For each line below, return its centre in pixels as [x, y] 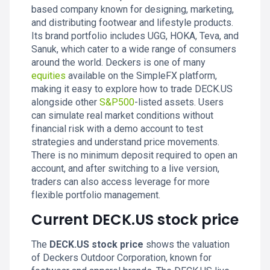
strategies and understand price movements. [125, 142]
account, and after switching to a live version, [125, 168]
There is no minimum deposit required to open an [134, 155]
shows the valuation [187, 244]
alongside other [65, 102]
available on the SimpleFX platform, [141, 76]
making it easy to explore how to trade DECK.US [132, 89]
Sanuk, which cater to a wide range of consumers [134, 49]
